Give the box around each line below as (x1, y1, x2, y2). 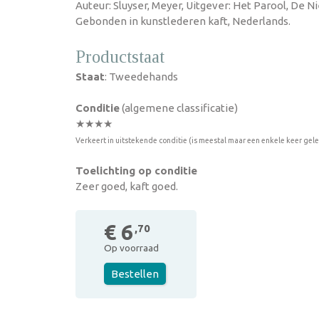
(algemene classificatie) (120, 102, 238, 114)
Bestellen (111, 268, 159, 280)
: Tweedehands (105, 70, 178, 83)
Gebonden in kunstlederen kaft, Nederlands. (75, 15, 291, 27)
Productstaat (75, 47, 164, 66)
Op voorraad (104, 242, 159, 253)
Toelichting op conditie (75, 164, 197, 177)
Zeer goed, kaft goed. (75, 180, 178, 192)
